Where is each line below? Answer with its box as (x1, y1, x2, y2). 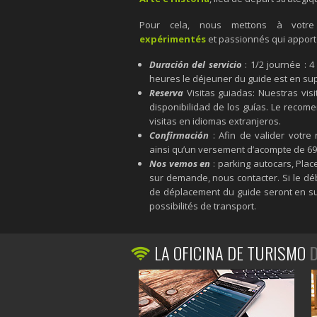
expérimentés (139, 32, 206, 45)
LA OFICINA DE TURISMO (150, 240, 309, 266)
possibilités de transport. (149, 199, 256, 212)
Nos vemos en (149, 156, 211, 170)
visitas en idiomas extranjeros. (149, 114, 281, 127)
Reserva (149, 86, 183, 99)
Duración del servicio (149, 57, 242, 71)
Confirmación (149, 128, 209, 142)
